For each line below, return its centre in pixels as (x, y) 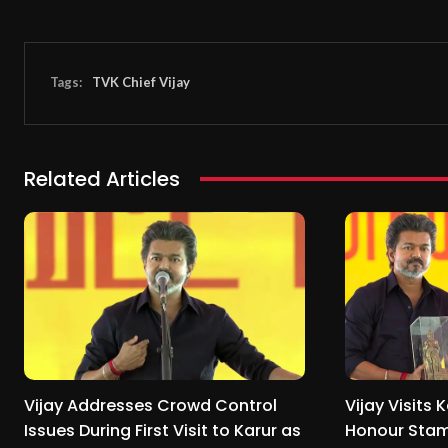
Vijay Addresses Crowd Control (150, 406)
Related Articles (102, 178)
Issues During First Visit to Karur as (162, 431)
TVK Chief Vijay (141, 82)
